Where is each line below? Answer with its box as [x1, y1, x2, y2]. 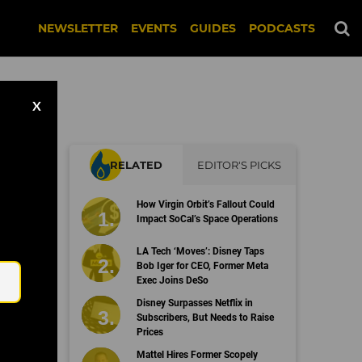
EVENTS [131, 21, 177, 36]
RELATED [110, 158, 162, 171]
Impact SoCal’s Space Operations [136, 213, 278, 225]
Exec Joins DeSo [136, 274, 208, 286]
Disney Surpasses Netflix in [136, 297, 253, 309]
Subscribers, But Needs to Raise [136, 311, 274, 323]
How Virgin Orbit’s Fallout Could [136, 199, 275, 210]
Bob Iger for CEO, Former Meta [136, 259, 268, 271]
